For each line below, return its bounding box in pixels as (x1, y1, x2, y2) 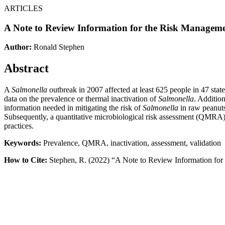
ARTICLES (4, 4, 43, 13)
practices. (4, 122, 34, 131)
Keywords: (4, 139, 41, 148)
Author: (4, 43, 32, 52)
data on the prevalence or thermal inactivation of (4, 94, 158, 103)
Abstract (4, 62, 49, 75)
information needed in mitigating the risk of (4, 103, 143, 113)
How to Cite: (4, 156, 47, 165)
